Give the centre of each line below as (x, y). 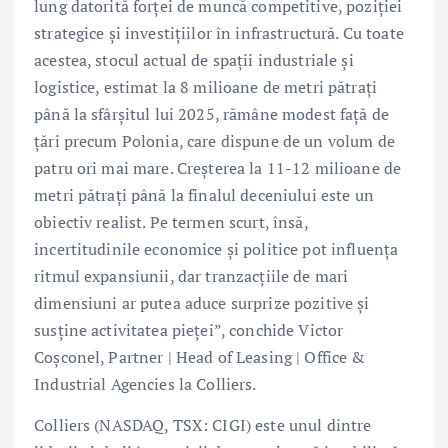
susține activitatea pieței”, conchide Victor (189, 330)
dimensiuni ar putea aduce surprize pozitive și (202, 303)
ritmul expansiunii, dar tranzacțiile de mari (191, 276)
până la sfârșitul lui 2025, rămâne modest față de (211, 114)
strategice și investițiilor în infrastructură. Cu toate (219, 33)
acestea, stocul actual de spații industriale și (194, 60)
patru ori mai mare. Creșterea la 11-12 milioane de (218, 168)
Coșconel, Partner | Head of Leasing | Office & (200, 357)
